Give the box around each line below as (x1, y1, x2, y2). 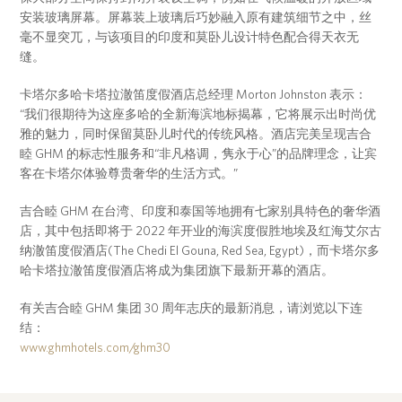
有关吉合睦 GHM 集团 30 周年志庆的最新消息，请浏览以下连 (20, 301, 363, 316)
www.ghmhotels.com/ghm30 (20, 340, 171, 355)
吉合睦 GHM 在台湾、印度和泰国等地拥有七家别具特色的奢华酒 (20, 204, 381, 219)
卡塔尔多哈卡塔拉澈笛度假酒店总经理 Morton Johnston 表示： (20, 87, 368, 102)
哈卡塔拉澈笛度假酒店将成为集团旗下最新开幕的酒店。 (20, 263, 335, 278)
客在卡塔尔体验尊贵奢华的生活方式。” (20, 166, 239, 181)
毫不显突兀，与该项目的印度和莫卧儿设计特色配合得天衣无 (20, 30, 360, 45)
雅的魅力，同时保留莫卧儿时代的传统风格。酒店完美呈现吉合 (20, 127, 372, 142)
